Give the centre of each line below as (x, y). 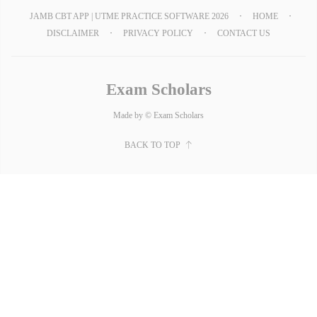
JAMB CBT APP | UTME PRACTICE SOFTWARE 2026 (129, 16)
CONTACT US (244, 33)
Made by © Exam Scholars (158, 115)
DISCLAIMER (73, 33)
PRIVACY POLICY (158, 33)
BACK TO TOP (152, 145)
